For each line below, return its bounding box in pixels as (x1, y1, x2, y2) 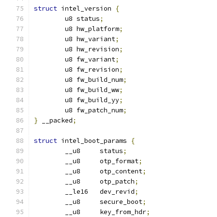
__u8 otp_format (65, 157, 139, 165)
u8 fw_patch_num (65, 106, 123, 114)
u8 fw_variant (65, 55, 115, 63)
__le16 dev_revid (65, 187, 135, 196)
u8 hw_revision (65, 45, 119, 53)
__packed (38, 116, 73, 124)
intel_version (57, 4, 115, 13)
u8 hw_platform (65, 25, 119, 33)
